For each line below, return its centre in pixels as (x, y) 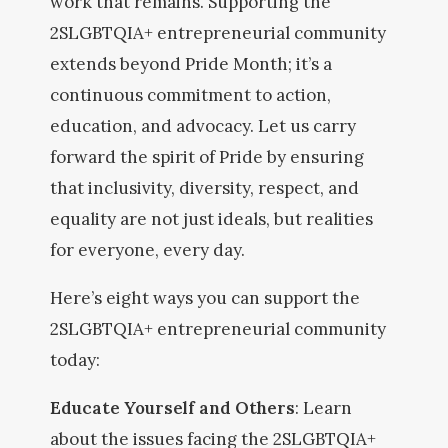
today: (75, 360)
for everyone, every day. (147, 250)
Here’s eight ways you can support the (205, 298)
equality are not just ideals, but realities (211, 219)
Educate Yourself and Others (172, 408)
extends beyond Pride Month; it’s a (191, 64)
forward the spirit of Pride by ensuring (207, 157)
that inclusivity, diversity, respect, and (204, 188)
